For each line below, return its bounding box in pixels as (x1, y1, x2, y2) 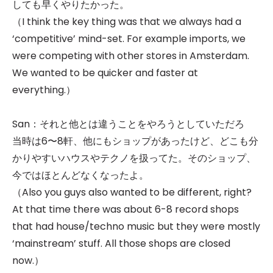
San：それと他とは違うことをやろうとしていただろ (12, 117, 254, 132)
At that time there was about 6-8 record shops (12, 202, 239, 217)
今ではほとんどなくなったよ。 (12, 168, 149, 183)
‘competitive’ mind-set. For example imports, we (12, 32, 246, 46)
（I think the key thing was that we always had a (12, 15, 241, 29)
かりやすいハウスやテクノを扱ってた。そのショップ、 (12, 151, 256, 166)
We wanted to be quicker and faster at (12, 66, 198, 80)
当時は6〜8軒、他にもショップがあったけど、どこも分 (12, 134, 258, 149)
